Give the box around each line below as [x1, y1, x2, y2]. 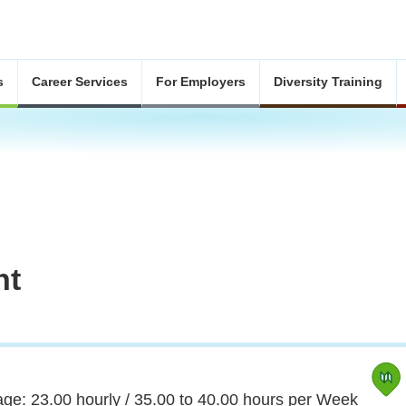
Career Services [32, 74, 128, 89]
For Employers [156, 74, 246, 89]
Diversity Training [274, 74, 382, 89]
